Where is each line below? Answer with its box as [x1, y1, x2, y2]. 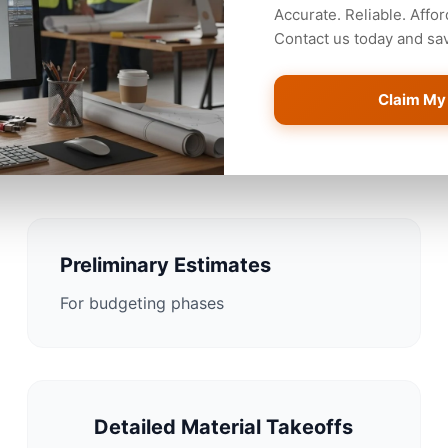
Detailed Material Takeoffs [94, 415, 354, 439]
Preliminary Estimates [59, 253, 271, 277]
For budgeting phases [59, 293, 224, 313]
